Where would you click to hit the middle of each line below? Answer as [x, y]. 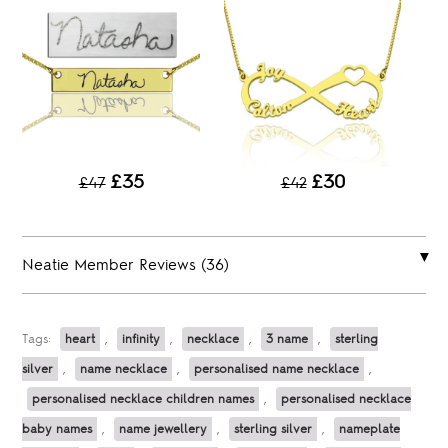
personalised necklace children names [143, 399]
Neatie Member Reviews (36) [126, 265]
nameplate [370, 429]
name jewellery [163, 429]
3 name [287, 339]
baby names [57, 429]
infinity [141, 339]
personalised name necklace [277, 369]
